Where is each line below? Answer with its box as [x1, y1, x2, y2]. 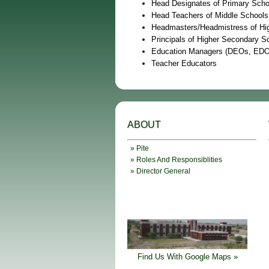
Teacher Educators [151, 59, 217, 68]
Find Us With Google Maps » [137, 252, 238, 262]
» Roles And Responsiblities [130, 156, 222, 165]
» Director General [130, 167, 190, 176]
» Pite [130, 144, 149, 153]
